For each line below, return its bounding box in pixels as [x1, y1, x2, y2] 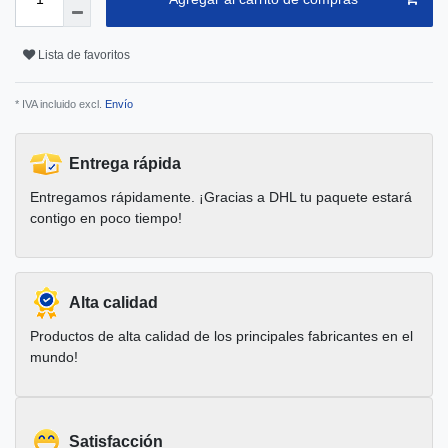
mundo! [30, 349, 78, 366]
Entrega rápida [69, 155, 181, 173]
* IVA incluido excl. [15, 98, 102, 111]
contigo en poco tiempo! [30, 210, 182, 227]
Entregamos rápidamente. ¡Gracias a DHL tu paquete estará [30, 189, 412, 206]
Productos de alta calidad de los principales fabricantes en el [30, 328, 413, 345]
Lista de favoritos [38, 47, 130, 62]
